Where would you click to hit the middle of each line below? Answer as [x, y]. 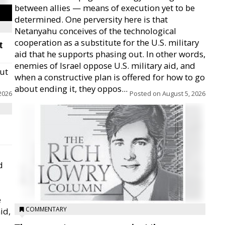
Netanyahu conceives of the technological [95, 31]
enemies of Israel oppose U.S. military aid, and [105, 66]
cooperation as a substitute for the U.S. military [107, 42]
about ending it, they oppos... [71, 89]
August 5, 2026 [184, 93]
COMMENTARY [46, 209]
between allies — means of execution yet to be [105, 8]
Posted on [146, 93]
